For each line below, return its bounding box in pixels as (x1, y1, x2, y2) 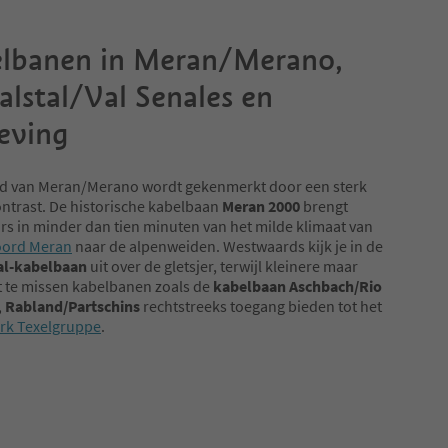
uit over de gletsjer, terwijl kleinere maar (87, 256, 358, 277)
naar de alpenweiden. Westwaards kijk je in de (72, 236, 383, 257)
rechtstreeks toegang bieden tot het (143, 296, 382, 317)
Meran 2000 (222, 196, 300, 217)
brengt (300, 196, 348, 217)
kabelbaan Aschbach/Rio (213, 276, 382, 297)
